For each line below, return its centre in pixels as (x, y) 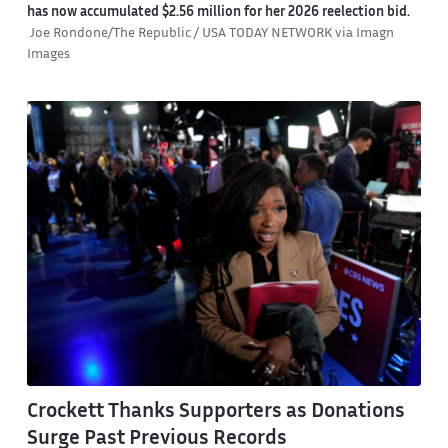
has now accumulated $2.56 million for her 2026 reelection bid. (218, 13)
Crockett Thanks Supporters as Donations (215, 411)
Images (48, 55)
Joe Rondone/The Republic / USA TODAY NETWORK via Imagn (211, 34)
